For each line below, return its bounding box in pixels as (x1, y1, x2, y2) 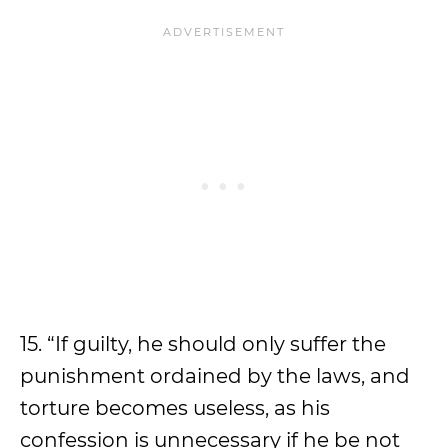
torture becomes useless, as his (20, 396, 330, 420)
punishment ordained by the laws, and (20, 364, 410, 388)
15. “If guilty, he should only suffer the (20, 332, 386, 356)
